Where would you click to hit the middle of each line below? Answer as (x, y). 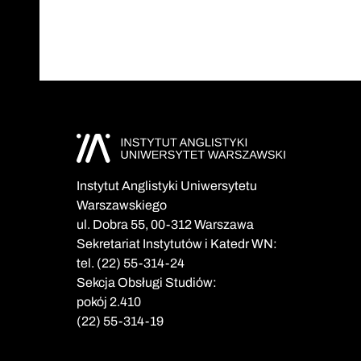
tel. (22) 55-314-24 (131, 263)
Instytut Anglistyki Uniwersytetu (167, 186)
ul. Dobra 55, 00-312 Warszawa (165, 225)
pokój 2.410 (109, 302)
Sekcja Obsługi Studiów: (147, 283)
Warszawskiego (122, 205)
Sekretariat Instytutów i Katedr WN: (177, 244)
